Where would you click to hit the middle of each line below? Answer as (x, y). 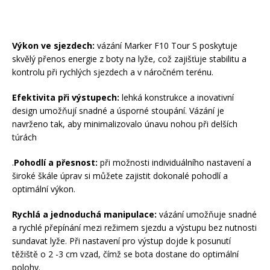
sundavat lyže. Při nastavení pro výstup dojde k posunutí (121, 241)
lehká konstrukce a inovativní (177, 98)
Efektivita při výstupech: (66, 98)
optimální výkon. (44, 189)
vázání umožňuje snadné (207, 215)
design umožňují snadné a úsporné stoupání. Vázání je (118, 111)
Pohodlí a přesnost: (57, 163)
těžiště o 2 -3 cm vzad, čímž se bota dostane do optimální (125, 254)
